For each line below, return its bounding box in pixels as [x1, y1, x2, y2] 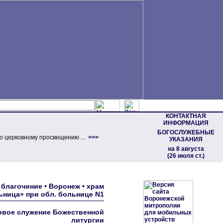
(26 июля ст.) [167, 152, 205, 159]
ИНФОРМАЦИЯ [163, 119, 209, 126]
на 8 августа [167, 145, 204, 152]
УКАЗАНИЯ [169, 136, 203, 143]
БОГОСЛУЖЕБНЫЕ [157, 129, 215, 136]
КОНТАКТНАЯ [165, 112, 206, 119]
